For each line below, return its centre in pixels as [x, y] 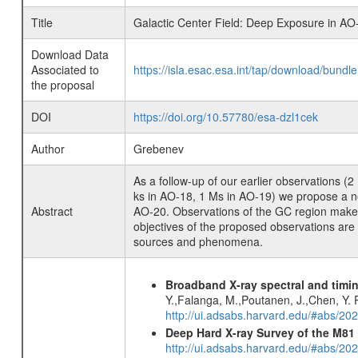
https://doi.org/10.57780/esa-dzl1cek [225, 117]
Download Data [70, 54]
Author [48, 149]
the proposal [62, 85]
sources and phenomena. [198, 241]
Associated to [65, 70]
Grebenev [158, 149]
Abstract [52, 211]
